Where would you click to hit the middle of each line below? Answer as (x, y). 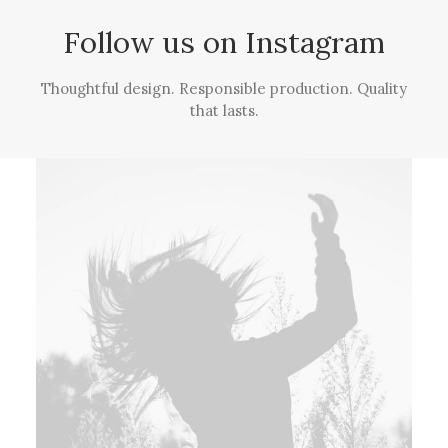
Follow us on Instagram (224, 42)
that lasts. (224, 110)
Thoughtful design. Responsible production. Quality (224, 88)
